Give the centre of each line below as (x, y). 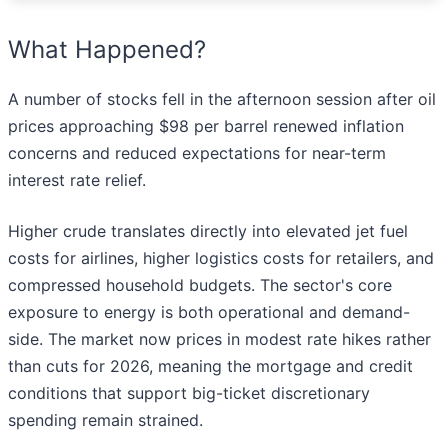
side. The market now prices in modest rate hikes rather (219, 339)
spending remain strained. (108, 420)
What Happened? (107, 50)
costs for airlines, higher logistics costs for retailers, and (221, 258)
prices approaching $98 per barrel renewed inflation (206, 126)
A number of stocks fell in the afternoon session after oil (222, 99)
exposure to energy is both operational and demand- (209, 312)
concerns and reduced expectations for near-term (197, 153)
